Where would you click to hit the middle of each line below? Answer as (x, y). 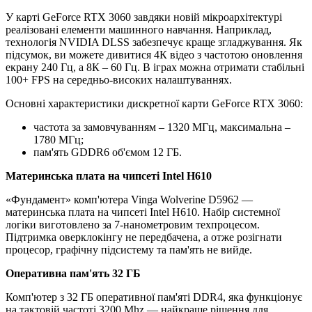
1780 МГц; (58, 140)
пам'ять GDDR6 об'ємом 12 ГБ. (108, 153)
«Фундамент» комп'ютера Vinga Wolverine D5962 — (129, 200)
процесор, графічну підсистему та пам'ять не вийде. (129, 250)
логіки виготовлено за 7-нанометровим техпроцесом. (133, 225)
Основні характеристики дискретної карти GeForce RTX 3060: (154, 104)
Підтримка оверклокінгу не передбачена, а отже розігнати (144, 237)
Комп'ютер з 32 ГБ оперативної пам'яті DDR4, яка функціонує (154, 297)
